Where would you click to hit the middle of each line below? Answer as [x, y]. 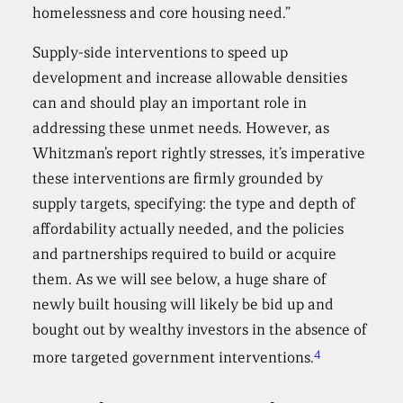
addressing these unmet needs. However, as [181, 128]
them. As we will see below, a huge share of [180, 279]
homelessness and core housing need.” [162, 13]
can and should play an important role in [170, 103]
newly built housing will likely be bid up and [184, 304]
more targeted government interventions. [174, 358]
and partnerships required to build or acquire [185, 254]
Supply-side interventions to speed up [161, 52]
